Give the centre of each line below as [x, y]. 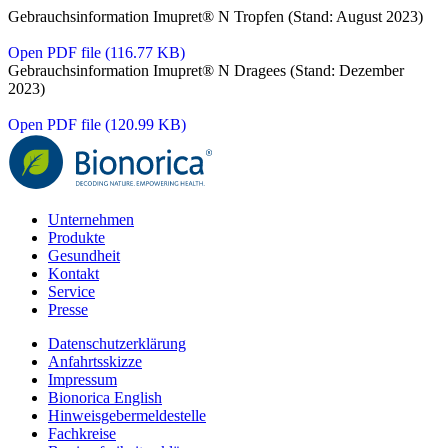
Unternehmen [91, 220]
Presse [68, 310]
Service [71, 292]
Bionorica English [105, 398]
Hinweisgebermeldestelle [127, 416]
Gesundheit [84, 256]
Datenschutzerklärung [117, 344]
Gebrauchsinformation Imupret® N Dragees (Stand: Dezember [206, 71]
